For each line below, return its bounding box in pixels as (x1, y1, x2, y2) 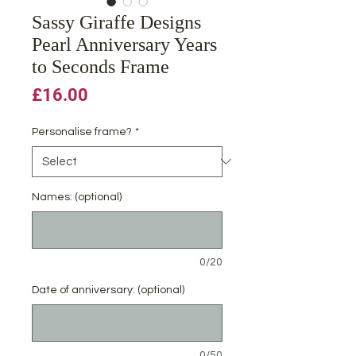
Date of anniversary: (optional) (32, 284, 184, 296)
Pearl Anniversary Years (32, 33, 217, 55)
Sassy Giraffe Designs (32, 11, 201, 33)
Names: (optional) (32, 191, 122, 203)
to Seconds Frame (32, 56, 169, 77)
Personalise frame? (32, 126, 132, 137)
